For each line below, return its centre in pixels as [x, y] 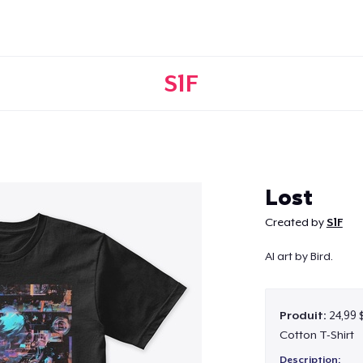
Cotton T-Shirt [316, 334]
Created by [295, 222]
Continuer [181, 184]
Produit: [304, 315]
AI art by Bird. [299, 256]
